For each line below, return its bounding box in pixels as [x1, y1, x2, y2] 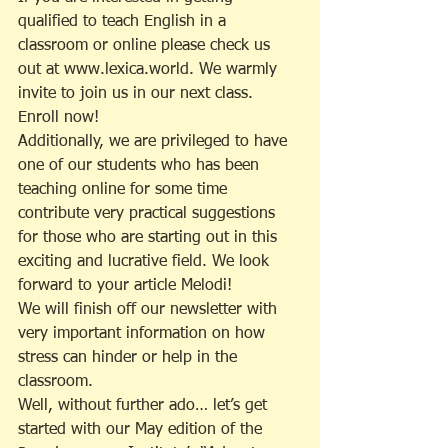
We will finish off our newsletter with [18, 302, 282, 319]
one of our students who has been [18, 158, 264, 175]
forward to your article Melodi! [18, 278, 232, 295]
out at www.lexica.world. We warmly [18, 62, 282, 79]
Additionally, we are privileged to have [18, 134, 292, 151]
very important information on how [18, 326, 270, 343]
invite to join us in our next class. [18, 86, 258, 103]
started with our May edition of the [18, 422, 267, 439]
